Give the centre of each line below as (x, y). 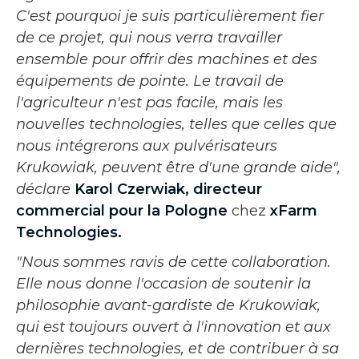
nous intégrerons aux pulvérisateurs (147, 145)
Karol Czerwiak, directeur (168, 189)
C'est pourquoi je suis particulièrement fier (170, 16)
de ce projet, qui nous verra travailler (149, 37)
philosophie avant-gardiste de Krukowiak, (168, 305)
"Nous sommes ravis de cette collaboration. (173, 262)
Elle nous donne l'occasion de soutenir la (163, 283)
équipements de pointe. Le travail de (150, 81)
